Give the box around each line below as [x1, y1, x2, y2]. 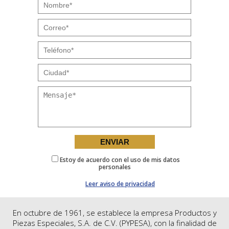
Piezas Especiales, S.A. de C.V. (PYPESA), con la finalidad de [12, 218, 217, 228]
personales [98, 163, 131, 171]
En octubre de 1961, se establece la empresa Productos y [12, 208, 217, 218]
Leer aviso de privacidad [85, 179, 155, 188]
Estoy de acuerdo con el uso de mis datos [59, 155, 180, 164]
